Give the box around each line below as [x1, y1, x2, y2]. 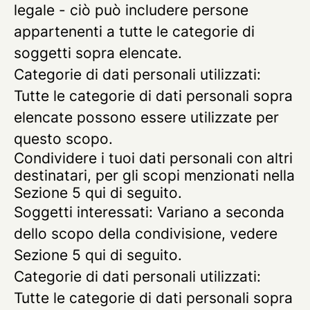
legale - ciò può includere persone [14, 1, 248, 19]
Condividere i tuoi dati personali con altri [14, 149, 293, 167]
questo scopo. [14, 130, 113, 147]
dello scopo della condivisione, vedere [14, 225, 277, 242]
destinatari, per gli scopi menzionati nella [14, 167, 295, 184]
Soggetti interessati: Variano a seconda [14, 203, 284, 221]
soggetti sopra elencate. [14, 44, 182, 62]
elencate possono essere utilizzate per [14, 109, 279, 126]
